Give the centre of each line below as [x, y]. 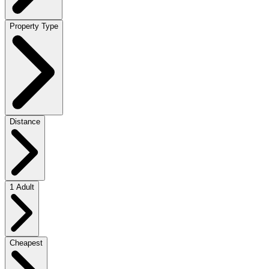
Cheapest [26, 243]
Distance [25, 122]
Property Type [34, 26]
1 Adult [22, 187]
